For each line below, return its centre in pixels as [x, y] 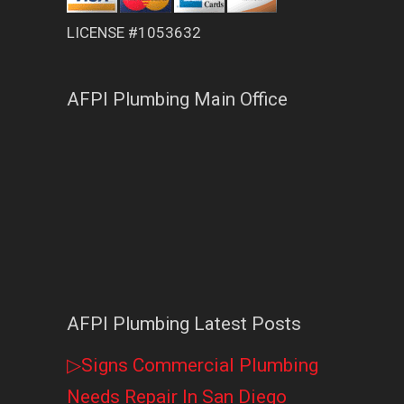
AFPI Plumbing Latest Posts [184, 324]
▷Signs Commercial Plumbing [193, 366]
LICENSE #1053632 [134, 32]
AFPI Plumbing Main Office [177, 100]
